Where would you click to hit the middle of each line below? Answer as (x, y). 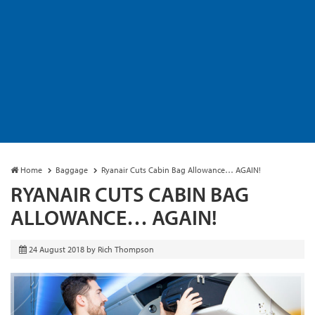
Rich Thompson (126, 249)
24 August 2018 (57, 249)
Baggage (72, 169)
